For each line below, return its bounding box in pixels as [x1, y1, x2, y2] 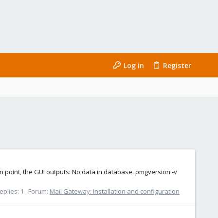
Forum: [28, 186, 50, 196]
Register [163, 60, 191, 70]
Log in [123, 60, 144, 70]
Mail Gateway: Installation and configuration [50, 186, 180, 196]
